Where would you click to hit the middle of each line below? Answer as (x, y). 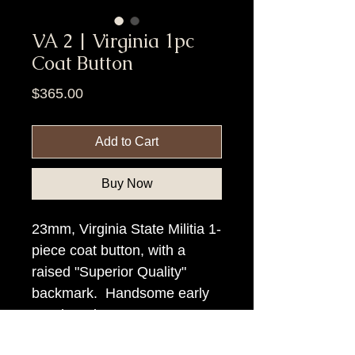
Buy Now (127, 183)
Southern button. (84, 314)
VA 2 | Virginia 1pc (113, 40)
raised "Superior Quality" (109, 271)
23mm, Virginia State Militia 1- (126, 229)
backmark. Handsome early (120, 293)
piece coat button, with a (109, 250)
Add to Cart (127, 141)
